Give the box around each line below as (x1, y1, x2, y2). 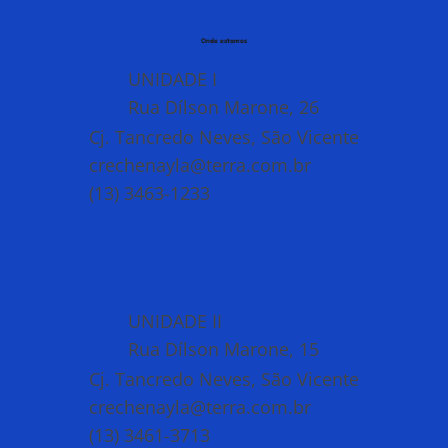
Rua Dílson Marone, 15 (128, 337, 320, 362)
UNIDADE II (128, 309, 223, 334)
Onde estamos (200, 35, 247, 45)
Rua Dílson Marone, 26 (128, 95, 320, 120)
